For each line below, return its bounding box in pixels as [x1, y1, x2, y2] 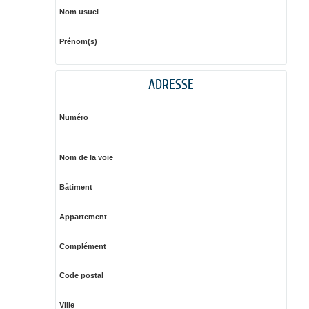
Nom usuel [59, 7, 99, 16]
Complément [59, 241, 106, 250]
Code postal [59, 271, 103, 280]
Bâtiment [59, 182, 92, 191]
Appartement [59, 212, 107, 221]
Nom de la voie [59, 153, 113, 162]
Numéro [59, 113, 88, 122]
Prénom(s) [59, 37, 97, 46]
